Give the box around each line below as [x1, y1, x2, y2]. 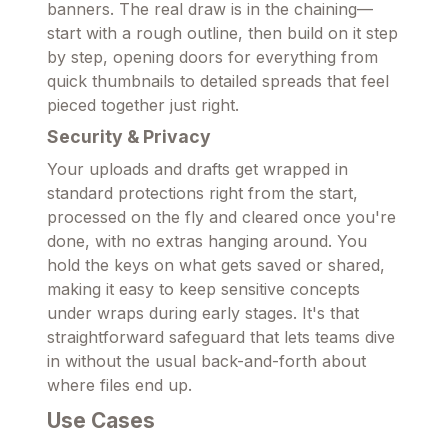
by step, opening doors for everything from [47, 46, 378, 67]
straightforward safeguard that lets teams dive [47, 326, 395, 347]
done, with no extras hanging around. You [47, 230, 367, 251]
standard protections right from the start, [47, 182, 358, 203]
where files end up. [47, 374, 192, 395]
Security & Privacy [47, 125, 211, 147]
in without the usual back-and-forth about [47, 350, 366, 371]
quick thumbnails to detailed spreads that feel [47, 70, 389, 91]
